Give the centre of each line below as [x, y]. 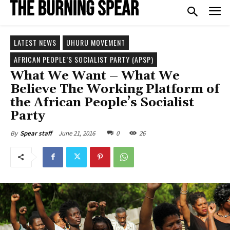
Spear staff [36, 133]
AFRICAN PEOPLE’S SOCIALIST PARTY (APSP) [84, 59]
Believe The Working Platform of [115, 89]
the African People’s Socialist [102, 102]
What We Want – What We [95, 76]
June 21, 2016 [77, 133]
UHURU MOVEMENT [96, 42]
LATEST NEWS [35, 42]
